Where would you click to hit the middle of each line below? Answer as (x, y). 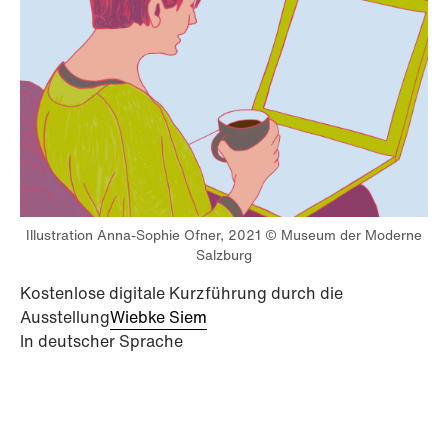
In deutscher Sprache (101, 341)
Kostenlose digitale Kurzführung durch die (181, 293)
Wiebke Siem (158, 317)
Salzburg (224, 255)
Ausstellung (65, 317)
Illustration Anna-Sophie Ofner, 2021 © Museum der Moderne (224, 235)
